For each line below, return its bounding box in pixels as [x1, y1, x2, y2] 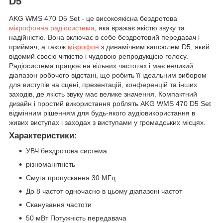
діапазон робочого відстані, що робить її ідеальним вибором [9, 71, 207, 80]
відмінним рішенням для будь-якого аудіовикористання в [9, 109, 195, 117]
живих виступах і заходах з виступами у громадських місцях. [9, 118, 206, 127]
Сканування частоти [26, 201, 92, 209]
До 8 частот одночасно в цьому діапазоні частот [26, 187, 182, 196]
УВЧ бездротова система [26, 147, 107, 155]
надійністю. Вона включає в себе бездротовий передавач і [9, 33, 200, 42]
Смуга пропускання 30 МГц [26, 174, 115, 182]
